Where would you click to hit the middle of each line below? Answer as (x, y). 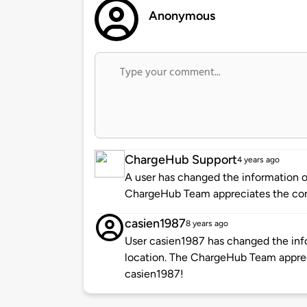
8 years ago (207, 224)
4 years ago (258, 160)
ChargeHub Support (181, 160)
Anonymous (182, 16)
